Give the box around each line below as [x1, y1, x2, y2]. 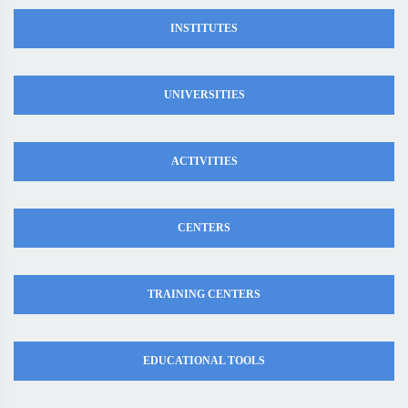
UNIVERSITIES [163, 88, 245, 101]
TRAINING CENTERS [148, 288, 260, 301]
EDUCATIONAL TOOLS [143, 354, 265, 367]
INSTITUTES [170, 22, 238, 35]
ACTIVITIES [170, 155, 238, 168]
